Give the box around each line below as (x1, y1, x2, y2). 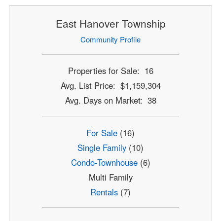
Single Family (77, 141, 126, 153)
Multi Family (88, 171, 133, 183)
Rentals (90, 185, 118, 198)
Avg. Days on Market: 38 (65, 94, 156, 107)
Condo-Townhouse (71, 156, 138, 168)
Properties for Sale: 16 (68, 65, 153, 77)
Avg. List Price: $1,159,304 (60, 79, 161, 92)
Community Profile (80, 34, 141, 44)
